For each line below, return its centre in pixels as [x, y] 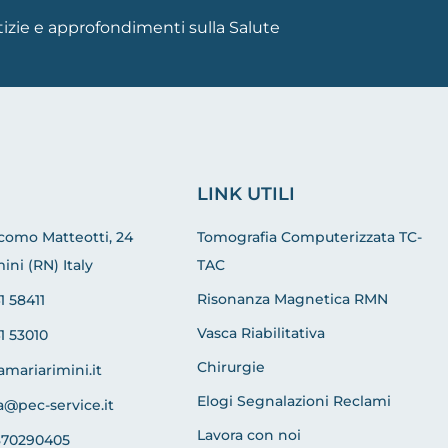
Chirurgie [231, 367]
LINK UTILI [246, 194]
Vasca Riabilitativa [261, 333]
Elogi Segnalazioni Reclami [294, 401]
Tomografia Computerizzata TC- [309, 237]
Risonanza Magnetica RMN [292, 299]
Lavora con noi [249, 435]
